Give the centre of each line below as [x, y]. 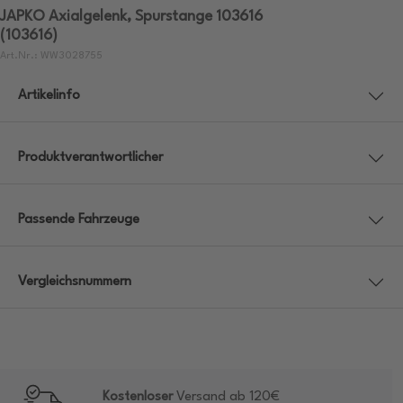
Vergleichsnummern [75, 282]
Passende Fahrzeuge [79, 220]
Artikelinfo [49, 96]
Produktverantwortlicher [90, 158]
